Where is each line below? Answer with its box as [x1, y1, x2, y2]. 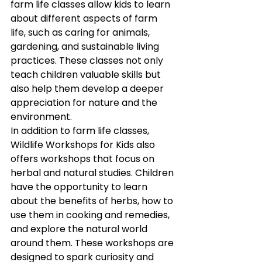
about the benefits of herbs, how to [11, 194, 175, 208]
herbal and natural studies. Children [11, 166, 176, 180]
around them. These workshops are [11, 236, 176, 250]
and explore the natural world [11, 222, 150, 236]
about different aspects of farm [11, 11, 160, 25]
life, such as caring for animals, [11, 25, 152, 39]
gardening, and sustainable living [11, 39, 161, 53]
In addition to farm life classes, [11, 123, 151, 137]
